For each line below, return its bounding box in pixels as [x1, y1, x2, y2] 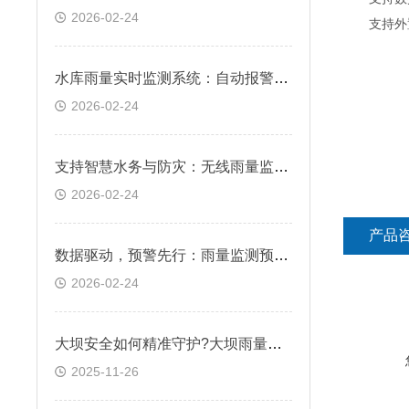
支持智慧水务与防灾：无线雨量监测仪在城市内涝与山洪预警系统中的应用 [274, 159, 288, 174]
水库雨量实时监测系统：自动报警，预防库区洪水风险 [274, 70, 288, 86]
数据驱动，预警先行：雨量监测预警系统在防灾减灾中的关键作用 [274, 247, 288, 263]
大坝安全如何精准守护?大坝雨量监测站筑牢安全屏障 [267, 336, 282, 351]
